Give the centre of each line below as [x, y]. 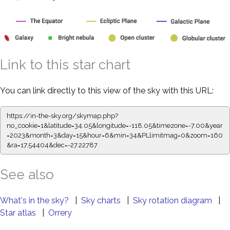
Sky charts [102, 200]
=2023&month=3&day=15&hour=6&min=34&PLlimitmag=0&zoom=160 [115, 135]
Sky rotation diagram [174, 200]
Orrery [60, 213]
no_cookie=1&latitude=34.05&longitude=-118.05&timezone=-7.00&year [115, 125]
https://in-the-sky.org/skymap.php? [62, 116]
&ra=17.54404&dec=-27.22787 [52, 145]
